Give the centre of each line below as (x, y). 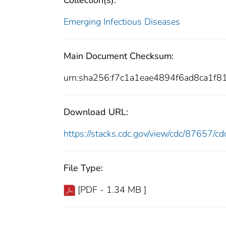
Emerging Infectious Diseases (122, 22)
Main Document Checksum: (119, 56)
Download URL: (96, 112)
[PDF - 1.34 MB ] (112, 190)
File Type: (83, 168)
